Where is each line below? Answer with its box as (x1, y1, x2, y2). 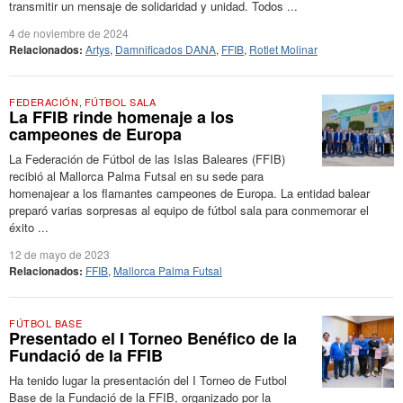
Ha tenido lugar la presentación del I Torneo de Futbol (9, 372, 287, 389)
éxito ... (9, 219, 49, 236)
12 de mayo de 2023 (9, 246, 110, 262)
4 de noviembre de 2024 (9, 25, 129, 40)
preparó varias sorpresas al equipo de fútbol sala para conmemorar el (9, 201, 369, 219)
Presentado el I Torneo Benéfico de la (9, 327, 297, 350)
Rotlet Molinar (249, 41, 318, 57)
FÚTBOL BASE (9, 316, 83, 330)
